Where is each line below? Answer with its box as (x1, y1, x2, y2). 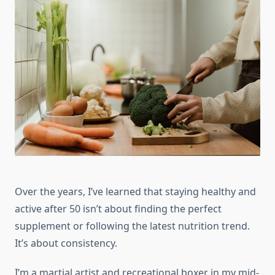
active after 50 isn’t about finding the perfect (15, 201, 222, 215)
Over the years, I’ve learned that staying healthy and (15, 184, 256, 198)
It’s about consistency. (15, 236, 117, 250)
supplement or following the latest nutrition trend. (15, 219, 250, 233)
